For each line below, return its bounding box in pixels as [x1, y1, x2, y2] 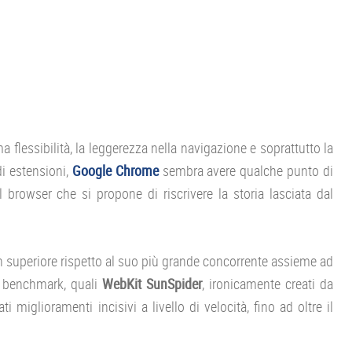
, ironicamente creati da [202, 274, 334, 293]
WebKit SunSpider [102, 274, 203, 293]
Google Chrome [71, 161, 159, 180]
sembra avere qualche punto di [158, 161, 334, 180]
